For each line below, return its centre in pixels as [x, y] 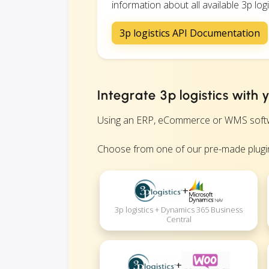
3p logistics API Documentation [190, 33]
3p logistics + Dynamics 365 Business [179, 210]
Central [179, 219]
